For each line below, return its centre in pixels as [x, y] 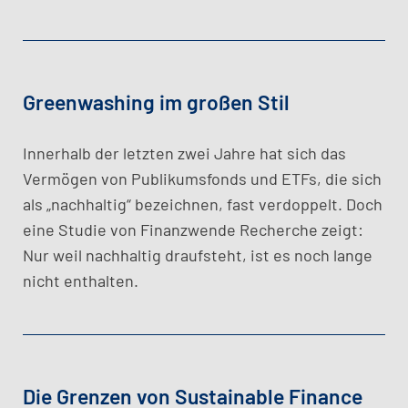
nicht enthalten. [81, 280]
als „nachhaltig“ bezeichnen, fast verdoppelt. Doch [203, 204]
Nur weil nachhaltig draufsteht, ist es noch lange [198, 255]
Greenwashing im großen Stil [156, 102]
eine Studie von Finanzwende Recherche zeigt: [193, 229]
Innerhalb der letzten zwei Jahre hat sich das [184, 153]
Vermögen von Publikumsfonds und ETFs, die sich [202, 178]
